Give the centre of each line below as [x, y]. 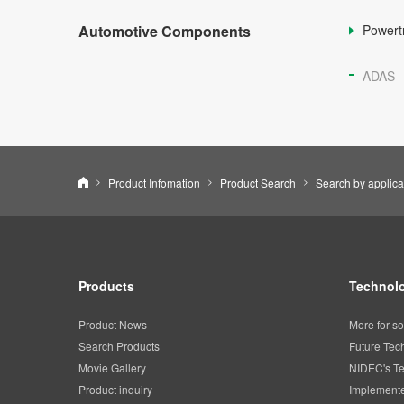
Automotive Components [165, 32]
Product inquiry [115, 390]
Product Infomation [154, 183]
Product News [113, 325]
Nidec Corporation [134, 182]
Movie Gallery [112, 368]
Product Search [258, 183]
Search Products [119, 346]
